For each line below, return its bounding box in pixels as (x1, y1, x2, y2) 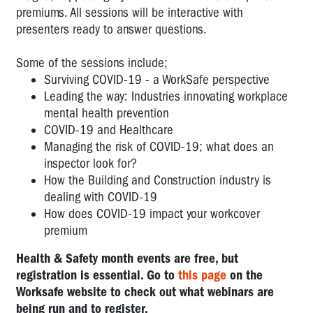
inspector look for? (44, 155, 137, 171)
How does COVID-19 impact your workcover (44, 205, 260, 221)
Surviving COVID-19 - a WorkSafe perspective (44, 71, 270, 87)
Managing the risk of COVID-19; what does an (44, 138, 274, 154)
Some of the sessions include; (16, 54, 168, 71)
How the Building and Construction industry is (44, 172, 271, 188)
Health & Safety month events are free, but (16, 250, 238, 266)
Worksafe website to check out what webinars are (16, 284, 274, 300)
